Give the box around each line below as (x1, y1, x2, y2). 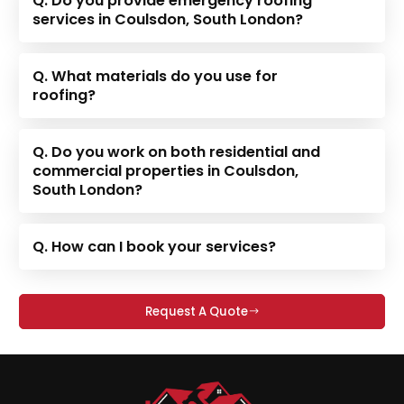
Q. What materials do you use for (32, 65, 279, 87)
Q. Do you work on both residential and (32, 141, 321, 162)
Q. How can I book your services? (32, 235, 277, 257)
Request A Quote (144, 302, 248, 320)
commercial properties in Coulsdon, (32, 160, 299, 181)
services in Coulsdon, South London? (32, 8, 304, 30)
